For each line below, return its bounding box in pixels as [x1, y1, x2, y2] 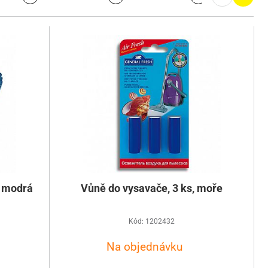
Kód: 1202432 [129, 217, 175, 226]
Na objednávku [106, 240, 183, 254]
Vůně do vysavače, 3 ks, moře [81, 182, 223, 194]
